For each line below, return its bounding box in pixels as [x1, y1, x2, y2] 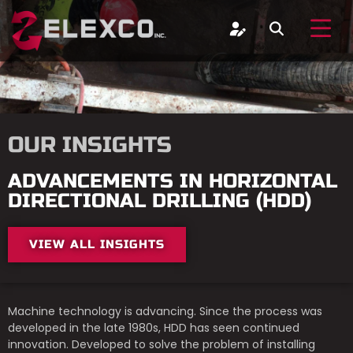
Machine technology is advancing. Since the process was [8, 303, 322, 319]
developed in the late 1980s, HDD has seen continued [8, 320, 299, 336]
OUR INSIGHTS [8, 132, 172, 158]
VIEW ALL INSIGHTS [29, 237, 165, 251]
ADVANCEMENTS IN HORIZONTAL [8, 169, 337, 193]
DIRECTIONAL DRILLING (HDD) [8, 189, 311, 213]
